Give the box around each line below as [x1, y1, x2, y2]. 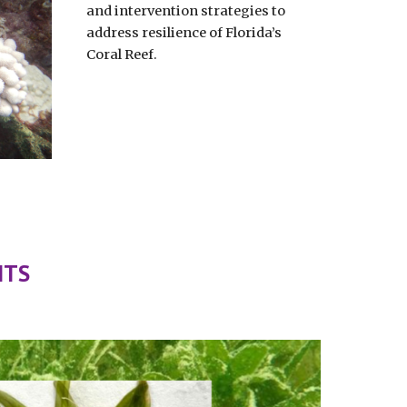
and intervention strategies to [85, 3, 285, 19]
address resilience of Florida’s [85, 25, 282, 41]
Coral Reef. [85, 46, 160, 63]
